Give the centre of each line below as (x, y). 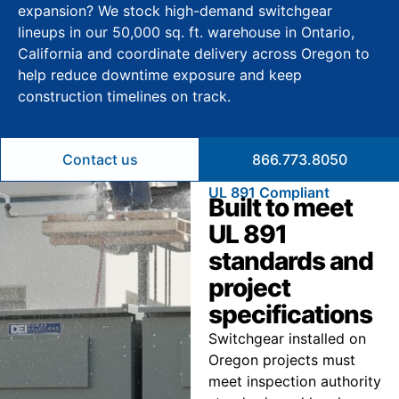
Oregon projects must (281, 360)
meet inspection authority (294, 382)
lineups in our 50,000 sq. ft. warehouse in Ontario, (186, 32)
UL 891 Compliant (269, 193)
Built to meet (280, 208)
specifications (290, 315)
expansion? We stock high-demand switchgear (175, 11)
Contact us (100, 160)
